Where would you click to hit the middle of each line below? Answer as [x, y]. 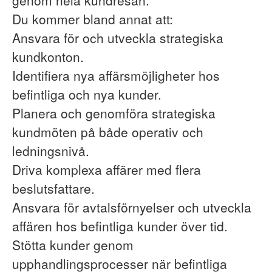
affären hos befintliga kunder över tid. [120, 226]
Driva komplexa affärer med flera [107, 169]
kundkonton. [48, 56]
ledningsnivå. [51, 151]
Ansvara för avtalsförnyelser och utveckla [132, 207]
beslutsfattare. [53, 188]
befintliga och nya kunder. [87, 94]
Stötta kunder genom [73, 245]
